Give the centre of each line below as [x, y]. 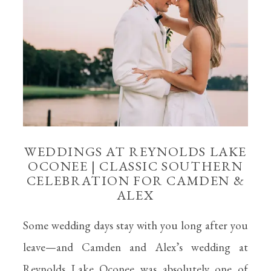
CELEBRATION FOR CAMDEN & [135, 181]
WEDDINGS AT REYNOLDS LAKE [135, 152]
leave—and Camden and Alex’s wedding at [135, 247]
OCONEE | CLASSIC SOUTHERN [135, 166]
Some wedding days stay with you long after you [135, 225]
